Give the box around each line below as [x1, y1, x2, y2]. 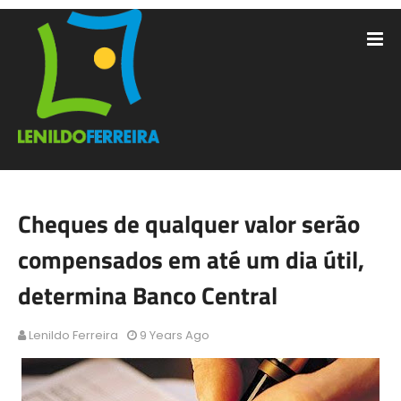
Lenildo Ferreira [29, 327, 118, 344]
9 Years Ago [140, 327, 209, 344]
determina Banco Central [18, 277, 277, 313]
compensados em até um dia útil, [18, 241, 364, 277]
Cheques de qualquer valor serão [18, 205, 360, 242]
